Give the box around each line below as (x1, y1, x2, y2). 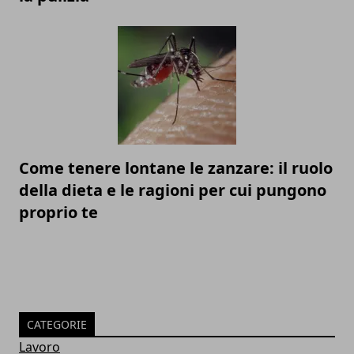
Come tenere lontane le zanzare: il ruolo (19, 156, 333, 179)
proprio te (19, 201, 98, 223)
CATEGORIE (27, 316, 87, 332)
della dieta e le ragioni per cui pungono (19, 179, 326, 201)
